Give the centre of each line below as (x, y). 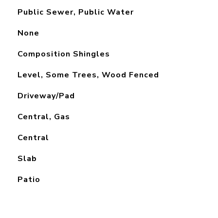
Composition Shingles (64, 54)
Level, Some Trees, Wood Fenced (88, 75)
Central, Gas (44, 117)
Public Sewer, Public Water (75, 12)
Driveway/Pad (46, 96)
